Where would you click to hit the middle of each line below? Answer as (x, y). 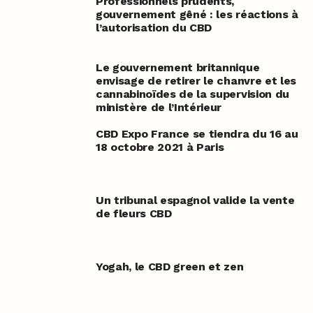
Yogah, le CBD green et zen (169, 267)
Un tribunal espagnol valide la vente (195, 201)
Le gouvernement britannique (177, 68)
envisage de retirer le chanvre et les (196, 81)
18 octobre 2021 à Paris (160, 147)
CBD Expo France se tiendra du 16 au (197, 134)
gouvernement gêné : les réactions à (197, 15)
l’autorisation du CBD (154, 28)
